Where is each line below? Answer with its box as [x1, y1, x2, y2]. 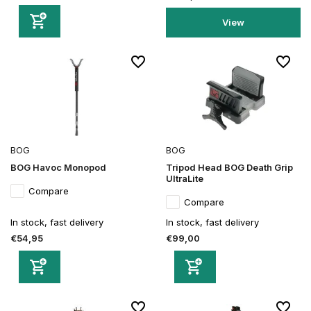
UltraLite [166, 172, 203, 184]
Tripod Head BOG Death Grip [166, 161, 293, 173]
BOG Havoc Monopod [10, 161, 106, 173]
